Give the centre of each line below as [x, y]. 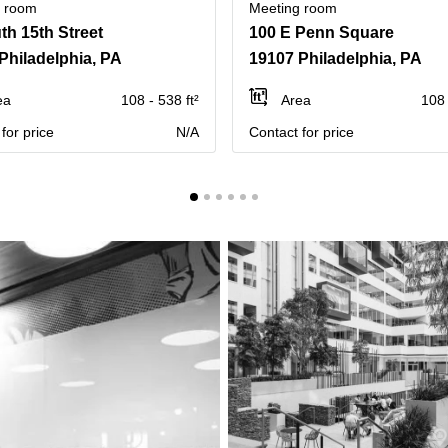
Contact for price [301, 132]
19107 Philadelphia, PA [335, 58]
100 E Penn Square [321, 32]
